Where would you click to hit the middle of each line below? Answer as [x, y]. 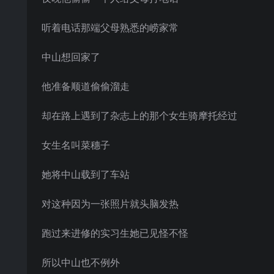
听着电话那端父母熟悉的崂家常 [110, 28]
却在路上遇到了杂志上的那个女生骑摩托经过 [139, 116]
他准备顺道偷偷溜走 [86, 86]
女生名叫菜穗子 [76, 145]
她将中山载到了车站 [86, 174]
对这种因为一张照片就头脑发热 [110, 204]
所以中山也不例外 [81, 262]
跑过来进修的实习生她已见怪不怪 [115, 233]
